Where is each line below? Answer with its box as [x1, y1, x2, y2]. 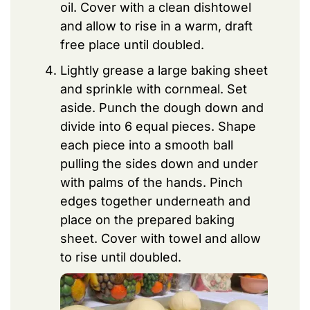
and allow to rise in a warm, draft [60, 18, 253, 33]
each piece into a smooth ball [60, 137, 233, 152]
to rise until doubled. [60, 249, 181, 264]
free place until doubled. [60, 37, 204, 52]
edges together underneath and [60, 193, 250, 208]
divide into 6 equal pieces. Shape [60, 118, 256, 134]
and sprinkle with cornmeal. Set [60, 81, 247, 96]
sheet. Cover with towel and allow [60, 230, 261, 246]
